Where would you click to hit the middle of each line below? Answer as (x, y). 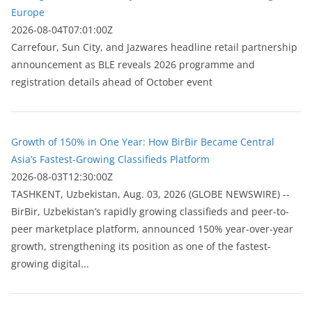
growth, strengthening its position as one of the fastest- (141, 247)
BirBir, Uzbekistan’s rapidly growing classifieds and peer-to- (150, 212)
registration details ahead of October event (112, 82)
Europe (28, 13)
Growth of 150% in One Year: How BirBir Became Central (143, 142)
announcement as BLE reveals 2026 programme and (133, 65)
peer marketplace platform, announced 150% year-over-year (152, 229)
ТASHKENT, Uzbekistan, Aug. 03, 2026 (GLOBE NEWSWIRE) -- (150, 194)
